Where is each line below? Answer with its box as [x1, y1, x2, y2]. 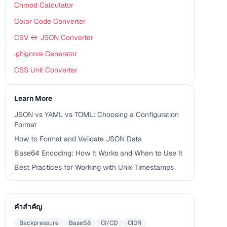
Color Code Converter [14, 17, 86, 26]
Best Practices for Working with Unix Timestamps [14, 163, 174, 172]
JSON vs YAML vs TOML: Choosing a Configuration [14, 110, 179, 119]
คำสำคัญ [14, 202, 42, 211]
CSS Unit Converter [14, 65, 78, 74]
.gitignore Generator [14, 49, 77, 58]
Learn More [14, 94, 52, 103]
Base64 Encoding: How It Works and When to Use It [14, 148, 182, 158]
